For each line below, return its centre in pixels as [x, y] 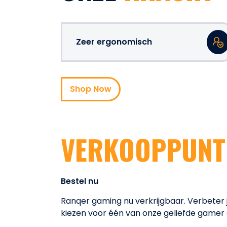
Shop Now [91, 89]
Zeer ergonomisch [114, 42]
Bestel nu [80, 181]
